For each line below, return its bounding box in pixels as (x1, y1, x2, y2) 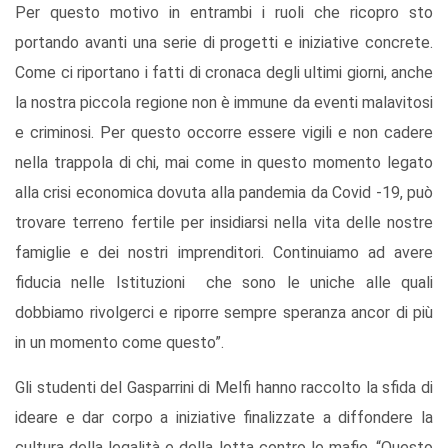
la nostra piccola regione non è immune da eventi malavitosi (15, 93, 433, 113)
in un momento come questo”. (15, 333, 224, 353)
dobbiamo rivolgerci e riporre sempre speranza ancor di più (15, 303, 433, 323)
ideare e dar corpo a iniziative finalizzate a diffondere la (15, 408, 433, 428)
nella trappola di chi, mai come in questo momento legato (15, 153, 433, 173)
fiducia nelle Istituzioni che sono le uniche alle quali (15, 273, 433, 293)
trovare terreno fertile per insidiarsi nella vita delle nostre (15, 213, 433, 233)
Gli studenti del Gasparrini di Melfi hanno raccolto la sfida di (15, 378, 433, 398)
